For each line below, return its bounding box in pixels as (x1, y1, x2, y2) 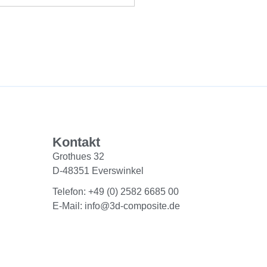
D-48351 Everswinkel (52, 165, 144, 176)
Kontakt (52, 134, 100, 150)
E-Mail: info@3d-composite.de (52, 200, 180, 211)
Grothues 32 (52, 151, 104, 162)
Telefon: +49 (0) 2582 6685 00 (52, 186, 179, 197)
